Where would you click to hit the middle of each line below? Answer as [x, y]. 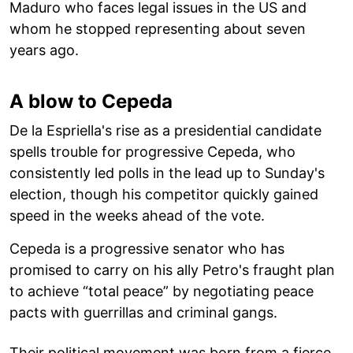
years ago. [44, 50]
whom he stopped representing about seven [158, 28]
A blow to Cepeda [91, 101]
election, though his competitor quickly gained [164, 194]
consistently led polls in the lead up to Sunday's [167, 173]
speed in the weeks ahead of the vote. [137, 215]
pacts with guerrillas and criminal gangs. [143, 312]
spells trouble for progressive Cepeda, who [152, 151]
